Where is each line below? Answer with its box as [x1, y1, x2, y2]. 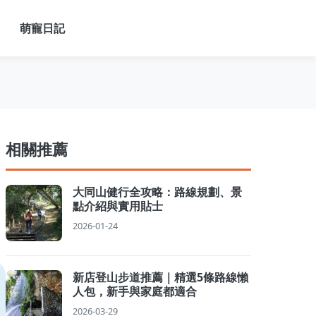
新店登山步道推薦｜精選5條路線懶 [73, 269, 248, 285]
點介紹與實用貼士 [73, 198, 163, 214]
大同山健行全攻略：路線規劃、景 [73, 184, 242, 200]
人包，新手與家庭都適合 [73, 284, 197, 299]
